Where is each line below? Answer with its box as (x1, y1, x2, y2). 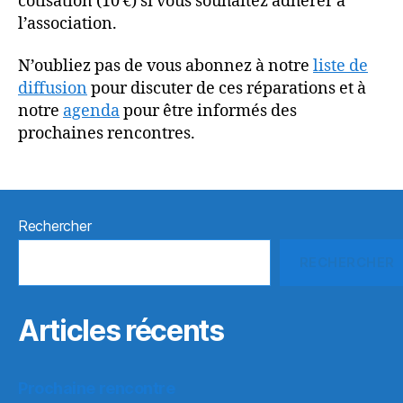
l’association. (18, 13, 117, 34)
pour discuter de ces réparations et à (87, 78, 366, 99)
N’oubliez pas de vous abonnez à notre (18, 56, 313, 76)
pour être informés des (120, 101, 297, 121)
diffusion (18, 78, 87, 99)
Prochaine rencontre (18, 379, 175, 398)
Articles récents (18, 313, 224, 348)
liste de (313, 56, 368, 76)
